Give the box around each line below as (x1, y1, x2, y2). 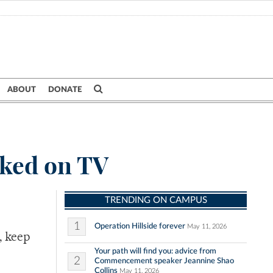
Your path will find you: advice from (94, 247, 216, 256)
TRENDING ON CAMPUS (104, 196, 207, 205)
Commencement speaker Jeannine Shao (94, 257, 234, 266)
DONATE (48, 85, 82, 94)
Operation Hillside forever (94, 222, 185, 231)
